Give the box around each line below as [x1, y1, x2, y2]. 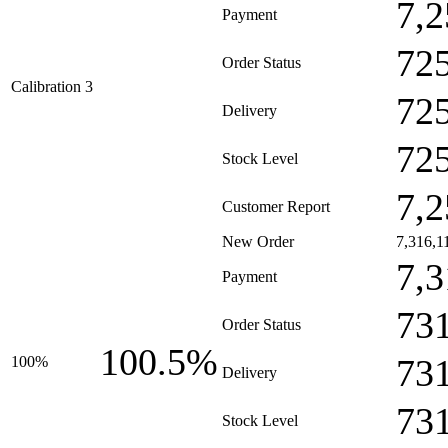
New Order [222, 233, 294, 250]
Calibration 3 [11, 78, 93, 95]
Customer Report [222, 198, 330, 215]
